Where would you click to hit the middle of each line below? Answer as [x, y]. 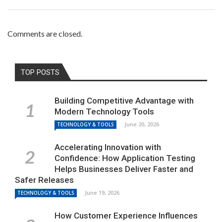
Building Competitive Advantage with [124, 100]
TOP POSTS [40, 72]
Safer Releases [44, 180]
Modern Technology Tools [104, 111]
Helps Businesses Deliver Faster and [124, 169]
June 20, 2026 [142, 124]
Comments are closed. [45, 33]
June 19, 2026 [102, 192]
